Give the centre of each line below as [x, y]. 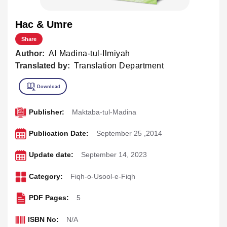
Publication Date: [59, 134]
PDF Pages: [49, 198]
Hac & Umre [44, 24]
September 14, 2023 [114, 155]
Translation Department [119, 65]
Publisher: [46, 112]
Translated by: [43, 65]
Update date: [51, 155]
